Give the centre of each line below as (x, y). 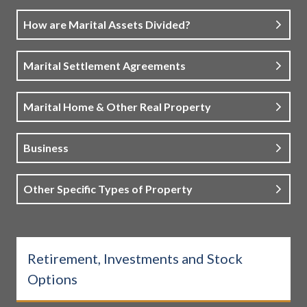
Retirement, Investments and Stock (135, 259)
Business (46, 148)
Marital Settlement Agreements (105, 66)
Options (52, 279)
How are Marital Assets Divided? (107, 25)
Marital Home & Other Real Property (117, 107)
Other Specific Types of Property (108, 189)
